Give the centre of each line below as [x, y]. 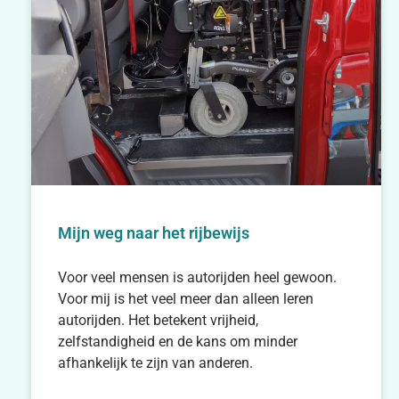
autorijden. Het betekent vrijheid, [158, 320]
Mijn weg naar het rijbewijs [154, 232]
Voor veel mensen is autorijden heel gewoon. [197, 277]
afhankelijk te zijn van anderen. [155, 362]
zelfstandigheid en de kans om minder [178, 341]
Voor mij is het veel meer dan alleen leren [186, 298]
